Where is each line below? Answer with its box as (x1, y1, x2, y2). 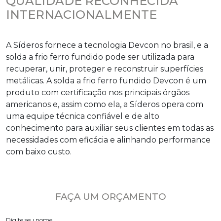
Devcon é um (151, 76, 206, 85)
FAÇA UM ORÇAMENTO (55, 190, 166, 202)
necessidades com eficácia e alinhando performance (6, 135, 211, 145)
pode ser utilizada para (103, 52, 194, 62)
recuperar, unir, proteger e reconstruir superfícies (6, 64, 203, 74)
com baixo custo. (6, 147, 72, 156)
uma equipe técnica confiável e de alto (6, 111, 159, 121)
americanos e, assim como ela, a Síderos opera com (6, 100, 203, 109)
